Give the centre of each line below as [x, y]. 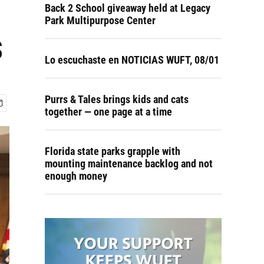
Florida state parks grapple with [113, 151]
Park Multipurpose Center [100, 20]
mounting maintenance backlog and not [129, 164]
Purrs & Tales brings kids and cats [117, 99]
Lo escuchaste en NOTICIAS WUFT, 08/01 [132, 60]
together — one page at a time [108, 112]
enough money [76, 176]
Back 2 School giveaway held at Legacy [128, 8]
